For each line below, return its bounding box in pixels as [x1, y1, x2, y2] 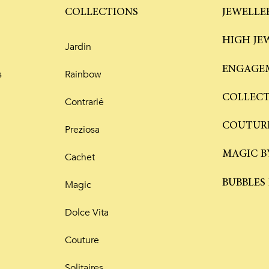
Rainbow [64, 68, 101, 82]
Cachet [64, 151, 95, 165]
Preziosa [64, 123, 100, 137]
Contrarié [64, 95, 104, 109]
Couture [64, 234, 99, 247]
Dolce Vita [64, 206, 109, 220]
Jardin [64, 40, 91, 54]
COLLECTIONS [64, 4, 138, 20]
